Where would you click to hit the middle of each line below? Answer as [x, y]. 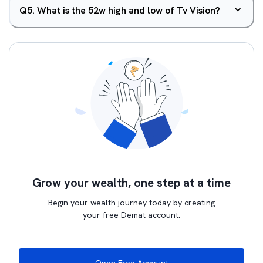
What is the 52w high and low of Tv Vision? [129, 10]
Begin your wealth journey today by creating [131, 203]
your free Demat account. [131, 215]
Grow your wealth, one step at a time [131, 183]
